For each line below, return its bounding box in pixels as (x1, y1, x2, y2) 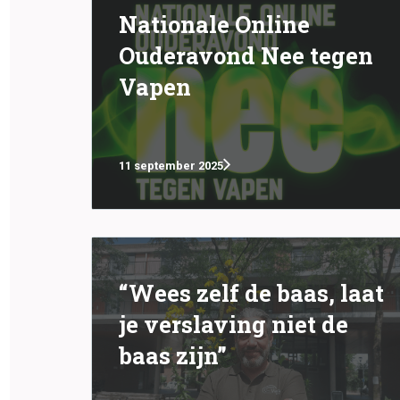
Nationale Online (119, 9, 310, 39)
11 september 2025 (119, 158, 223, 172)
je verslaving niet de (119, 309, 348, 339)
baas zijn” (119, 340, 227, 371)
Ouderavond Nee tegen (119, 40, 373, 71)
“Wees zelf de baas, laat (119, 278, 384, 308)
